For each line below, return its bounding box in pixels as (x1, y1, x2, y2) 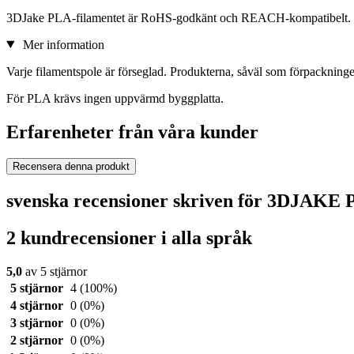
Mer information (19, 37, 104, 51)
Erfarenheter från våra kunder (6, 121, 258, 142)
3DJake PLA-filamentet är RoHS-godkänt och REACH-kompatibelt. (6, 10, 351, 24)
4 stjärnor (9, 299, 63, 313)
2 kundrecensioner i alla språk (6, 228, 252, 249)
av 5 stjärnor (22, 265, 87, 279)
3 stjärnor (9, 316, 63, 330)
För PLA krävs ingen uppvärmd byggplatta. (6, 91, 224, 105)
